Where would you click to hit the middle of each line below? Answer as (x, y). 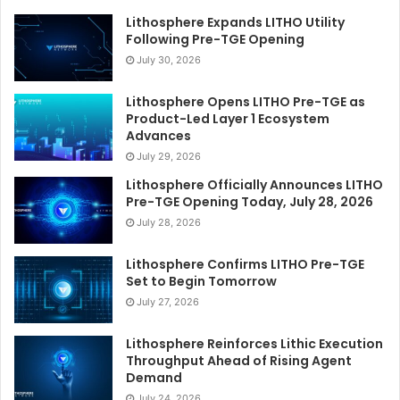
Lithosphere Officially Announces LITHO (254, 184)
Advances (158, 135)
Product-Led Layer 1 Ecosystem (228, 118)
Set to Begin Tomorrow (201, 281)
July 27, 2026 (168, 301)
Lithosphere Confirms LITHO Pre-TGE (245, 264)
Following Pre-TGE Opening (215, 39)
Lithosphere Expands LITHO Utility (235, 22)
